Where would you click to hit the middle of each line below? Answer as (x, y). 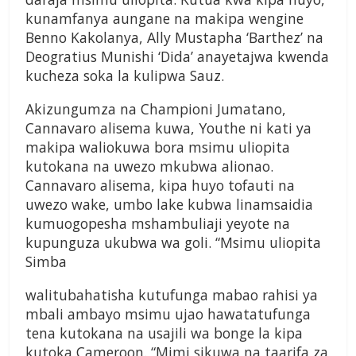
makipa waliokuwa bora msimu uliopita (158, 147)
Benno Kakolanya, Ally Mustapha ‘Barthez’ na (174, 38)
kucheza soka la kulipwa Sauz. (125, 76)
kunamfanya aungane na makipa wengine (164, 19)
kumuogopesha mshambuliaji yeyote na (158, 224)
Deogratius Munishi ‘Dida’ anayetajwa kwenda (177, 57)
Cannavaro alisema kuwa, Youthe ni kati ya (168, 128)
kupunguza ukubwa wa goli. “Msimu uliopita (173, 243)
